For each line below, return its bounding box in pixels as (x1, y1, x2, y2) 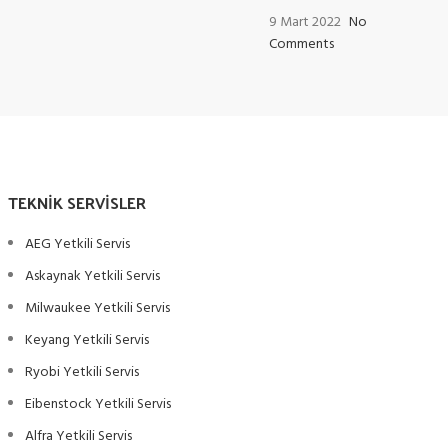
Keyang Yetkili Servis (24, 329, 149, 352)
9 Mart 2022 (269, 11, 341, 34)
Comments (269, 33, 334, 56)
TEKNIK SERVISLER (7, 188, 146, 217)
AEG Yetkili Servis (24, 233, 130, 256)
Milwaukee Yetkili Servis (24, 297, 170, 320)
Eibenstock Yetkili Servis (24, 393, 171, 416)
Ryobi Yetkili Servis (24, 361, 139, 384)
